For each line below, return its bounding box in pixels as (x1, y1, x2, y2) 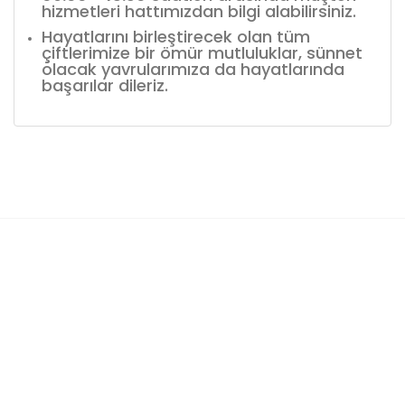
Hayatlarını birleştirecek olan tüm (42, 24, 310, 48)
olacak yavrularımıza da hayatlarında (42, 57, 344, 80)
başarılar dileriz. (42, 73, 168, 97)
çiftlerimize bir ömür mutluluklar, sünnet (42, 41, 363, 64)
